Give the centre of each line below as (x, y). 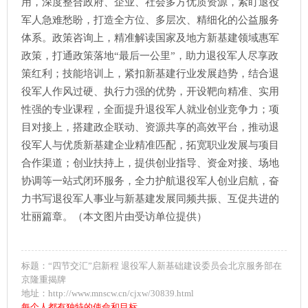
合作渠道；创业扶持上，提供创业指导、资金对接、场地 (150, 163)
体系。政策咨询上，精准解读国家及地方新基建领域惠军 (150, 38)
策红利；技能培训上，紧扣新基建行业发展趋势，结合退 (150, 74)
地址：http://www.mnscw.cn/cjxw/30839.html (108, 293)
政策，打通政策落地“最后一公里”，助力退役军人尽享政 (150, 56)
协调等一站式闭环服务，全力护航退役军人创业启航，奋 (150, 181)
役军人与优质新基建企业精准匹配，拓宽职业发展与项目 (150, 145)
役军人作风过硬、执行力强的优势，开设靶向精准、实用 (150, 91)
